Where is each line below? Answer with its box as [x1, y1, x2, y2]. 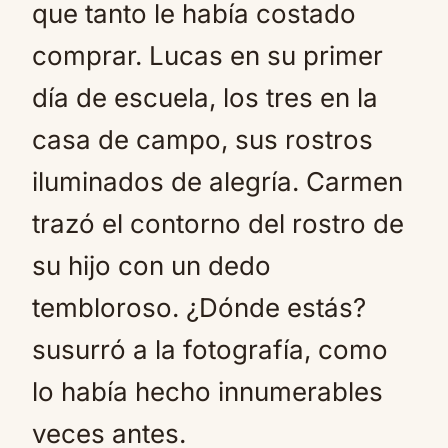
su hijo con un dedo [32, 250, 271, 281]
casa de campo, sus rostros [32, 124, 373, 155]
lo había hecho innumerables [32, 376, 383, 407]
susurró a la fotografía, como [32, 334, 388, 365]
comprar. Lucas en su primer [32, 40, 383, 71]
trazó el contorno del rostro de [32, 208, 404, 239]
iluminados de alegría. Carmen [32, 166, 403, 197]
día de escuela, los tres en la [32, 82, 378, 113]
